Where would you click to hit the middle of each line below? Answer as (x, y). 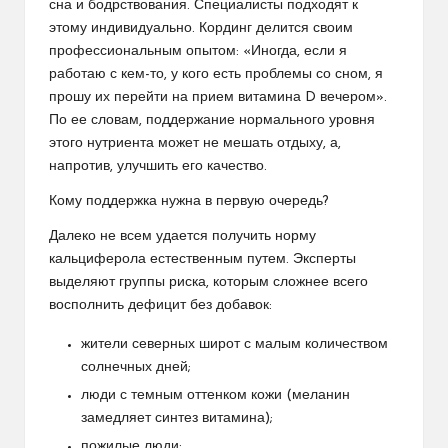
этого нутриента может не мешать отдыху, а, (195, 144)
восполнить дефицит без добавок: (160, 306)
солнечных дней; (136, 368)
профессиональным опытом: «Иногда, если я (198, 52)
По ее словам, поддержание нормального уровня (212, 121)
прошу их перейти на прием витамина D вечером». (218, 98)
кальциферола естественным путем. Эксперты (202, 260)
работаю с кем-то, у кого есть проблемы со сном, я (216, 75)
